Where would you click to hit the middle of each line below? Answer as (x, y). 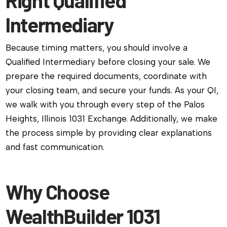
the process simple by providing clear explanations (109, 133)
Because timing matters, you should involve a (97, 48)
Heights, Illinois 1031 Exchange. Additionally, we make (112, 119)
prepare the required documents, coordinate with (106, 76)
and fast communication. (55, 147)
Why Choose (58, 192)
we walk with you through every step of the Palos (105, 105)
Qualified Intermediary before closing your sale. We (108, 62)
